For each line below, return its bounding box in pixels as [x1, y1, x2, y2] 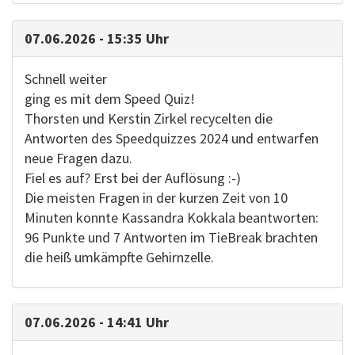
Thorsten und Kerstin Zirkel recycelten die [25, 109, 273, 128]
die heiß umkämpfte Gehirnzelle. [25, 248, 214, 266]
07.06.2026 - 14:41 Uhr [25, 313, 169, 331]
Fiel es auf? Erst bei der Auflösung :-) [25, 169, 241, 187]
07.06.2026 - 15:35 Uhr [25, 29, 169, 48]
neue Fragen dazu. [25, 149, 132, 167]
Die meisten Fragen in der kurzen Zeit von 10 [25, 189, 288, 207]
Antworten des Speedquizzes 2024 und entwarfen [25, 129, 319, 147]
